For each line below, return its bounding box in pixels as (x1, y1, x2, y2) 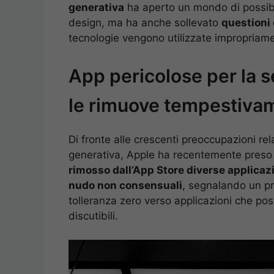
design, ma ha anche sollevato (68, 16, 221, 29)
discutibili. (68, 210, 118, 223)
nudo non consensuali (68, 179, 182, 192)
